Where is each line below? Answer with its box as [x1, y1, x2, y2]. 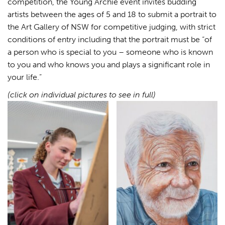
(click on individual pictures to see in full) [8, 89, 156, 99]
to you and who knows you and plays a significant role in [8, 59, 210, 69]
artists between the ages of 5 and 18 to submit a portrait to [8, 9, 216, 19]
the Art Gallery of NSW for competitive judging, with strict [8, 22, 215, 32]
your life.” [8, 72, 42, 82]
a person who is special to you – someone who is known [8, 47, 213, 57]
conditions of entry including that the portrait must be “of [8, 34, 212, 44]
